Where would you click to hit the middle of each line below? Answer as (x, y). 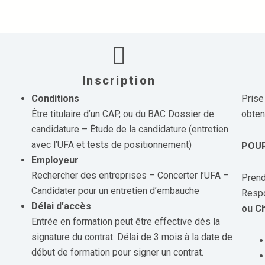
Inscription (119, 80)
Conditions (55, 98)
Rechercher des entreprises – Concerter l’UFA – (130, 175)
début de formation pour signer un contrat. (117, 252)
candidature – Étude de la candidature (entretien (130, 129)
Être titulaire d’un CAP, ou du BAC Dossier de (123, 114)
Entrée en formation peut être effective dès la (126, 222)
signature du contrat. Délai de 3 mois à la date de (132, 237)
